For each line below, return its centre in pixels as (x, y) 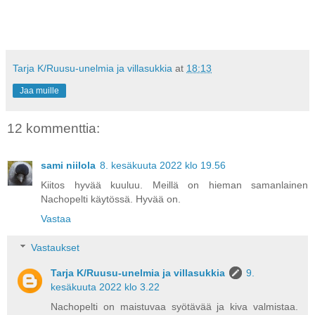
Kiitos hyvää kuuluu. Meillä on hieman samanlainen (174, 185)
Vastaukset (56, 248)
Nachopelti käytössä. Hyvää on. (111, 199)
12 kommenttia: (53, 129)
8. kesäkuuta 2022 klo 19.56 (163, 165)
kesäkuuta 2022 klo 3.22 (105, 287)
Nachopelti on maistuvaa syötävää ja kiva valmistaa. (174, 307)
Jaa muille (39, 91)
